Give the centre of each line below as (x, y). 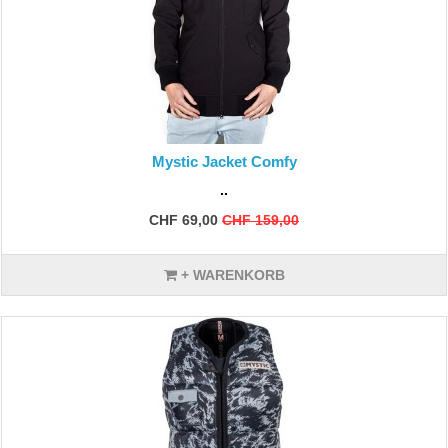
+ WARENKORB (230, 275)
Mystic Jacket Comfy (224, 161)
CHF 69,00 (183, 220)
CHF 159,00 (260, 220)
